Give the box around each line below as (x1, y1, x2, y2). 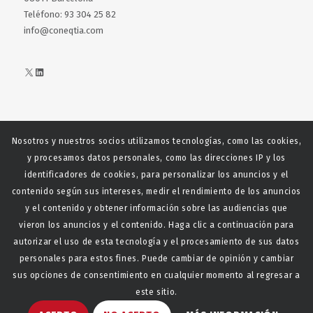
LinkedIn (33, 64, 76, 78)
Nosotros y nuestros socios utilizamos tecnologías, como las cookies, (11, 136, 302, 146)
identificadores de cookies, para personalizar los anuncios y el (24, 169, 289, 180)
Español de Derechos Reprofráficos (23, 159, 168, 170)
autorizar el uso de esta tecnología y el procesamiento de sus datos (13, 236, 300, 247)
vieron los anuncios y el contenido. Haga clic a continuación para (19, 219, 294, 230)
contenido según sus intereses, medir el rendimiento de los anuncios (11, 186, 302, 196)
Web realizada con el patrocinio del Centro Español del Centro (23, 143, 274, 154)
